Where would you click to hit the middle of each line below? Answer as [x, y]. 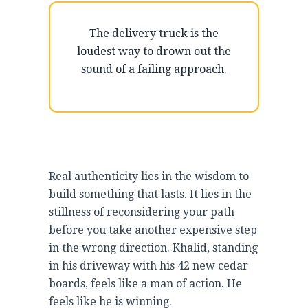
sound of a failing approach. [154, 69]
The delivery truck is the [154, 33]
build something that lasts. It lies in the [150, 194]
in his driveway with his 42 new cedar [148, 265]
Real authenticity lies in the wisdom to [149, 176]
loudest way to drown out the [154, 51]
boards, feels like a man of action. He [145, 283]
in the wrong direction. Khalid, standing [153, 247]
